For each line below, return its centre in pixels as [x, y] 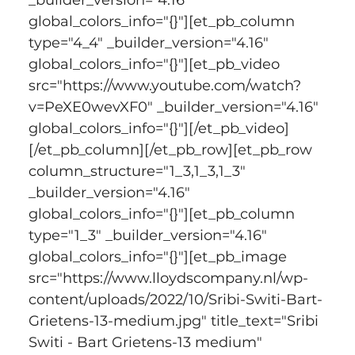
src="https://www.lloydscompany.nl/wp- [168, 278]
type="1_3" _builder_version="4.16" [149, 235]
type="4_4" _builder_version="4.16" [150, 42]
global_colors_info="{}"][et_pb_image [159, 256]
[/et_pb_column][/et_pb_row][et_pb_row [172, 149]
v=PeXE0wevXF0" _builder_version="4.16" [175, 107]
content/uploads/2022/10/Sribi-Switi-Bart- [175, 299]
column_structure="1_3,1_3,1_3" [139, 171]
